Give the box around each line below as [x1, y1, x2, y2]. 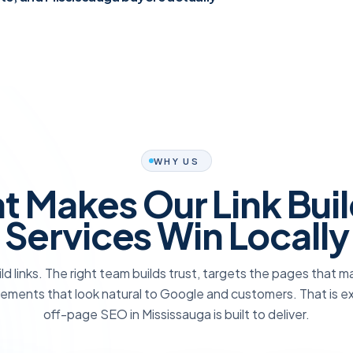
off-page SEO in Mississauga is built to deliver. [43, 306, 310, 322]
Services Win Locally [4, 212, 349, 258]
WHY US [153, 155, 200, 166]
